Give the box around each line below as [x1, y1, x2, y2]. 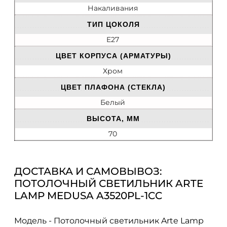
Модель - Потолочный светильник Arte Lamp [14, 215, 204, 225]
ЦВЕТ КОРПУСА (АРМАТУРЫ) [55, 52, 171, 60]
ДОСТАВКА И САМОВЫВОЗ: [14, 165, 162, 178]
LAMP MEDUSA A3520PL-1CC [14, 190, 162, 202]
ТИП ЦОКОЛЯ [87, 20, 140, 29]
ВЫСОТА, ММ [87, 115, 140, 123]
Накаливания [88, 4, 138, 13]
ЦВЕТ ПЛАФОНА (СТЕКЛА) [61, 83, 166, 92]
